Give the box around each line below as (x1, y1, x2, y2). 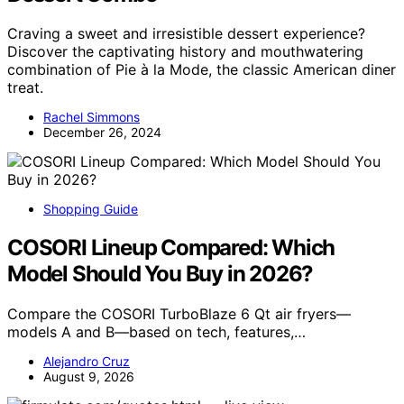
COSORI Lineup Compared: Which (7, 234, 335, 262)
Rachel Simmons (43, 109, 140, 125)
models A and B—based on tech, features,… (7, 323, 306, 342)
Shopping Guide (43, 201, 138, 217)
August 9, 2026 (43, 369, 134, 385)
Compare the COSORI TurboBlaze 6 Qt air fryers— (7, 305, 351, 324)
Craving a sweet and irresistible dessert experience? (7, 24, 365, 43)
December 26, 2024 (43, 124, 161, 141)
